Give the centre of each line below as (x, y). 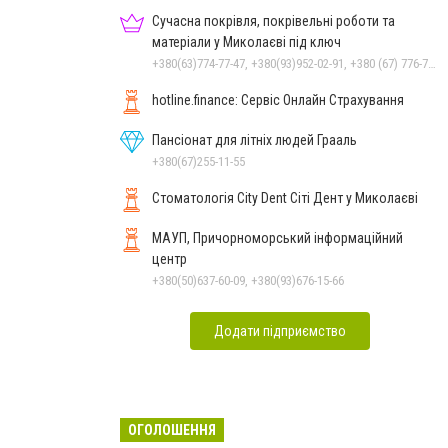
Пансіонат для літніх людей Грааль (254, 139)
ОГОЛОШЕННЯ (172, 429)
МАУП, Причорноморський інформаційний (277, 237)
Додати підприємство (280, 330)
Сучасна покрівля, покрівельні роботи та (273, 20)
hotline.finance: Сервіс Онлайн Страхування (278, 99)
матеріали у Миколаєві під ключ (246, 41)
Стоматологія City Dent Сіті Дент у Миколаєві (285, 197)
